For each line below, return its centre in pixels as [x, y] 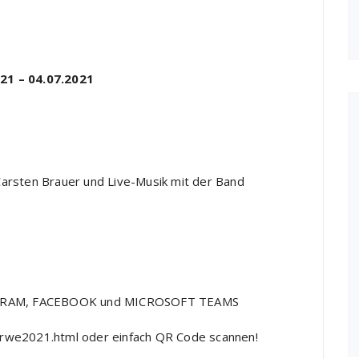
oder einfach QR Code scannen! [170, 337]
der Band [218, 181]
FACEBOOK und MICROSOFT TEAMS [136, 301]
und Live [107, 181]
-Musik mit [162, 181]
